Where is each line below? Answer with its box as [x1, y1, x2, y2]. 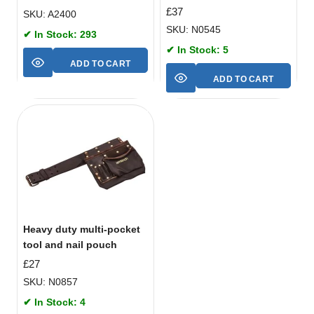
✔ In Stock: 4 [23, 296, 86, 308]
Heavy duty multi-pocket [23, 224, 140, 235]
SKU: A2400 [23, 8, 76, 20]
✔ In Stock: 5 [166, 44, 228, 56]
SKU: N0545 [166, 24, 221, 36]
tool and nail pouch [23, 239, 117, 251]
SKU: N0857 [23, 275, 78, 287]
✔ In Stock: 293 [23, 29, 97, 41]
